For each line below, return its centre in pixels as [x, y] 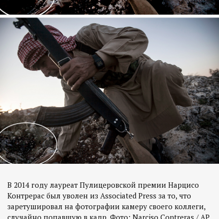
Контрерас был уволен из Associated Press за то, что [99, 195]
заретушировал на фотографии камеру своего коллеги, [106, 206]
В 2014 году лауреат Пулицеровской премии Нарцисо [103, 185]
